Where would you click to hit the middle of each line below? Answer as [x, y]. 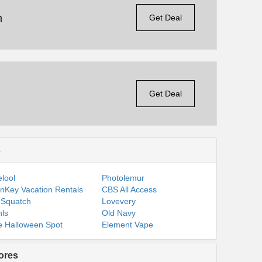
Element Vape [128, 225]
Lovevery [119, 201]
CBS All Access [130, 189]
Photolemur [123, 178]
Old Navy [119, 213]
